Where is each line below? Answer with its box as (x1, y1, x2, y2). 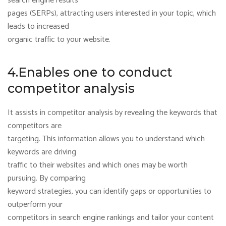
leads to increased (8, 20, 69, 33)
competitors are (8, 119, 62, 133)
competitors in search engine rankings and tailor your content (8, 211, 214, 224)
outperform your (8, 198, 63, 211)
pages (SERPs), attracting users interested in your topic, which (8, 7, 216, 20)
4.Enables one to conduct (8, 65, 173, 80)
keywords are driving (8, 145, 76, 159)
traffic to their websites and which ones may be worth (8, 158, 188, 172)
